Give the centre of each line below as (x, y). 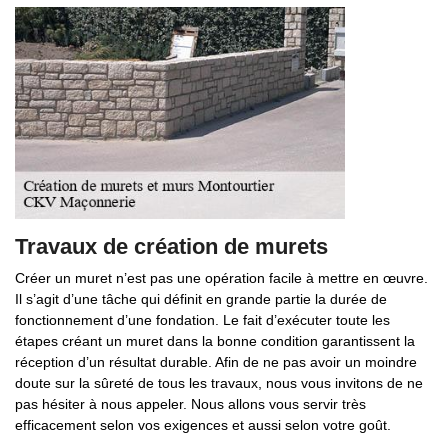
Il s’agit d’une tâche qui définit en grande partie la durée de (201, 299)
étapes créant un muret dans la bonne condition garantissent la (215, 341)
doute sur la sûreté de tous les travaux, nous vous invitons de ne (219, 383)
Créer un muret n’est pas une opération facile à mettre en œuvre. (221, 278)
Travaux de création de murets (171, 246)
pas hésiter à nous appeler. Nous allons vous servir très (190, 404)
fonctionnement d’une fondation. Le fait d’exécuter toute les (202, 320)
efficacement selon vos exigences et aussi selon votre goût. (203, 425)
